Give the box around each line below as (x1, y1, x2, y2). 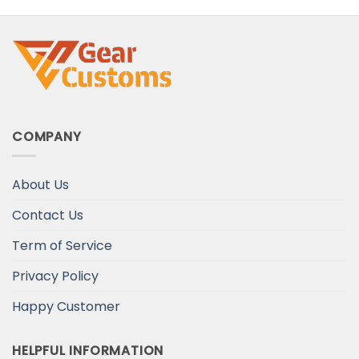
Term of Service (12, 236, 112, 256)
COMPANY (12, 127, 82, 146)
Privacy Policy (12, 267, 99, 286)
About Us (12, 175, 69, 195)
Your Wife (61, 3, 123, 22)
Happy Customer (12, 297, 120, 317)
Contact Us (12, 206, 83, 225)
